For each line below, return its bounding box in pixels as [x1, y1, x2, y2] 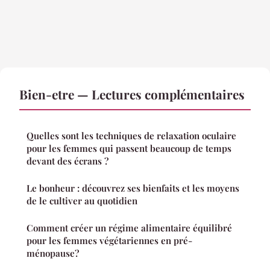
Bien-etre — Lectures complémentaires [19, 86, 245, 103]
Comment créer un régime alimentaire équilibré [27, 222, 232, 234]
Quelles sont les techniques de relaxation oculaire [27, 130, 236, 142]
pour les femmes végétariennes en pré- [27, 234, 192, 247]
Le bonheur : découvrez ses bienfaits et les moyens [27, 182, 82, 195]
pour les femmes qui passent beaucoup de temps [27, 142, 231, 155]
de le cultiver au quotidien [27, 195, 137, 207]
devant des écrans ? [27, 155, 108, 168]
